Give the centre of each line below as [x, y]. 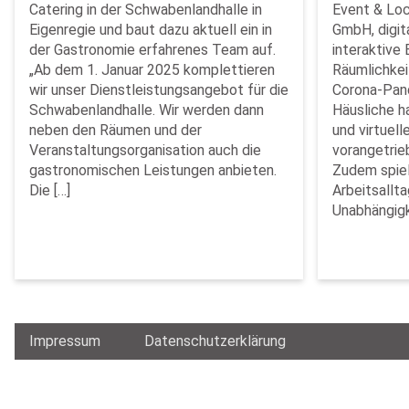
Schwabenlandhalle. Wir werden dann [147, 110]
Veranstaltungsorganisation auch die [145, 150]
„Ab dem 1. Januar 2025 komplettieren [152, 70]
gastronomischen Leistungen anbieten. [153, 170]
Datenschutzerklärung [215, 341]
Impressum [65, 341]
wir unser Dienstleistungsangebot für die [159, 90]
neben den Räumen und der [115, 130]
